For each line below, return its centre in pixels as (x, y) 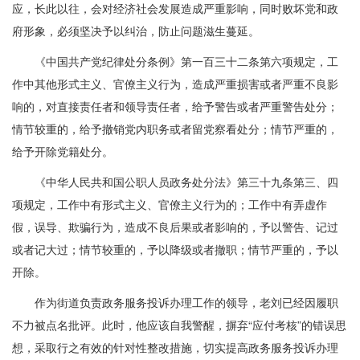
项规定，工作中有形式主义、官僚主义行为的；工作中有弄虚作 (170, 204)
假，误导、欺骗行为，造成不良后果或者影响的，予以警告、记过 (175, 226)
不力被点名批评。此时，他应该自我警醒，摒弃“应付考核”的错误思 (179, 324)
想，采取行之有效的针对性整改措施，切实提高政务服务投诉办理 (175, 347)
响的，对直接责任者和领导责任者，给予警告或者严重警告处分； (175, 106)
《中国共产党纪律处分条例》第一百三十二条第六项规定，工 (175, 61)
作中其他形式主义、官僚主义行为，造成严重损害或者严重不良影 (175, 83)
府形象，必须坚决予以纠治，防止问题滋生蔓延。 (136, 30)
